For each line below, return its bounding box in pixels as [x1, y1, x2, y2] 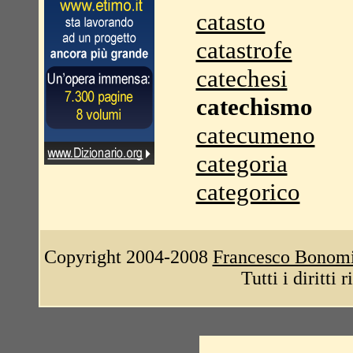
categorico [195, 178, 300, 206]
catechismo [195, 93, 313, 121]
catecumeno [195, 121, 315, 149]
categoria [195, 150, 288, 177]
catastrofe [195, 36, 292, 64]
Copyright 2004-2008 [43, 247, 213, 267]
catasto [195, 8, 266, 35]
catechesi [195, 65, 288, 92]
